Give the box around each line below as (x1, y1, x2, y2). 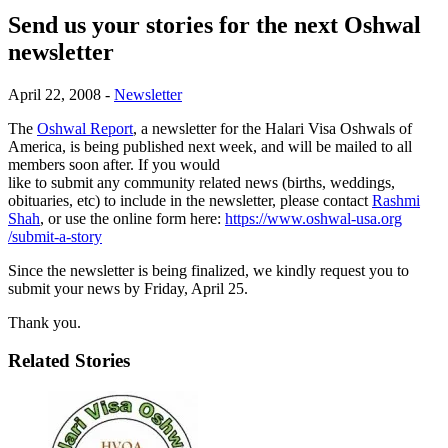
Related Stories (8, 350, 130, 372)
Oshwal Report (37, 119, 133, 137)
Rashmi (372, 191, 420, 209)
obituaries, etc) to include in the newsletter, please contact (8, 191, 372, 209)
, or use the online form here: (40, 209, 225, 227)
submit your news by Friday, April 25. (8, 279, 248, 297)
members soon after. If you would (8, 155, 220, 173)
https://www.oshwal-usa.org (225, 209, 402, 227)
